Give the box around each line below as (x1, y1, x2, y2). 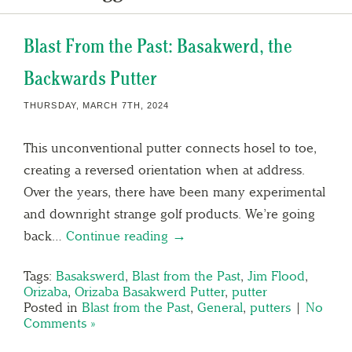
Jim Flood (247, 267, 305, 284)
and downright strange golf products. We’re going (24, 205, 315, 222)
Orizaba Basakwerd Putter (75, 283, 225, 299)
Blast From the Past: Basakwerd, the (24, 34, 292, 57)
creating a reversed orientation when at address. (24, 161, 309, 178)
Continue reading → (66, 227, 186, 244)
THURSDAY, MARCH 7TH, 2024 (24, 100, 170, 110)
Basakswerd (56, 267, 125, 284)
